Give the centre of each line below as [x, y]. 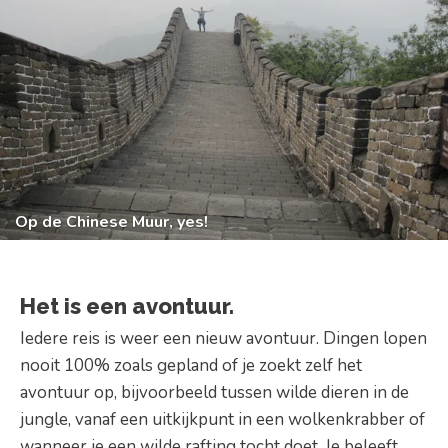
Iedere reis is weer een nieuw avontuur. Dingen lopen [223, 338]
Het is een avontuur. [127, 305]
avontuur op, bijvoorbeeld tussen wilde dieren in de [214, 392]
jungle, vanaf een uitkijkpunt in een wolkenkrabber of [222, 419]
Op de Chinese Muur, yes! [111, 221]
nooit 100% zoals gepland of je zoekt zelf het [191, 365]
